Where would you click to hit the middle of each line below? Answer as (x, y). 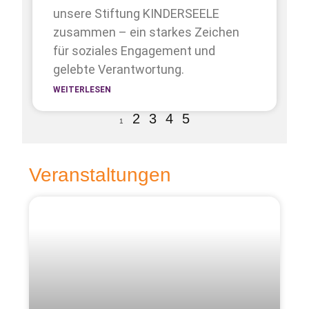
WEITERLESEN (82, 90)
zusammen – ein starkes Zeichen (147, 32)
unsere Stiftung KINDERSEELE (137, 14)
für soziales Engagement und (134, 51)
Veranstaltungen (100, 175)
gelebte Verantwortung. (119, 70)
